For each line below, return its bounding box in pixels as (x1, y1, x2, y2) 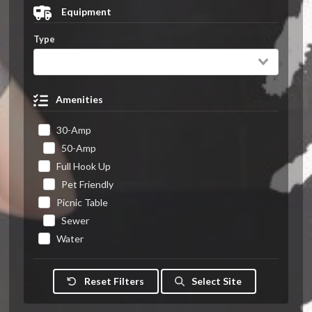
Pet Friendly (61, 178, 114, 191)
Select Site (189, 274, 242, 287)
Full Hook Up (56, 160, 111, 173)
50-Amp (61, 142, 96, 155)
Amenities (55, 93, 103, 106)
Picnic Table (56, 196, 108, 209)
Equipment (58, 6, 111, 18)
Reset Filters (81, 274, 144, 287)
